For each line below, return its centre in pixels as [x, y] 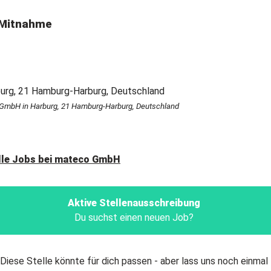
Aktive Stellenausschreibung [134, 203]
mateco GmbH [87, 159]
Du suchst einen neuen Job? [134, 217]
